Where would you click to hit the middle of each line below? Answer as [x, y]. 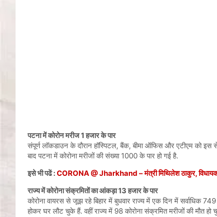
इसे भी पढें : [42, 173]
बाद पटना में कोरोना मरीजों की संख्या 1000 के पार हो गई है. [103, 156]
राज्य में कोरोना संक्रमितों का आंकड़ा [73, 191]
